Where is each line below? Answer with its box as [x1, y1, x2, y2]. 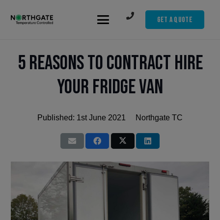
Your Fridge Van [57, 75, 163, 99]
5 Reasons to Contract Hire [17, 51, 203, 75]
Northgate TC [135, 113, 183, 122]
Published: [37, 113, 77, 122]
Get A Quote [157, 15, 193, 25]
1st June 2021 [77, 113, 126, 122]
